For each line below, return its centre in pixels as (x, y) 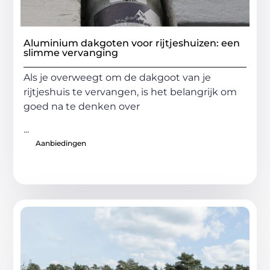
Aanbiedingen (61, 143)
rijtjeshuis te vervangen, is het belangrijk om (130, 92)
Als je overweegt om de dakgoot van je (118, 77)
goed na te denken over (82, 106)
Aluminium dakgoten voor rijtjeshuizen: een (132, 43)
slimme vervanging (71, 52)
